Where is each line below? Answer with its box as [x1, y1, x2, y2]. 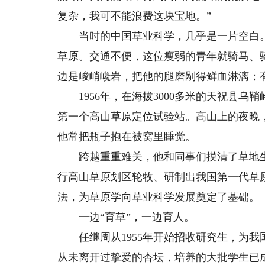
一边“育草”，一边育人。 [57, 211, 195, 223]
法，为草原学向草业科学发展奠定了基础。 [57, 191, 260, 203]
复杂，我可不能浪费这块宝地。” [57, 10, 212, 22]
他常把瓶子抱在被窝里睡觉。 [57, 131, 196, 143]
